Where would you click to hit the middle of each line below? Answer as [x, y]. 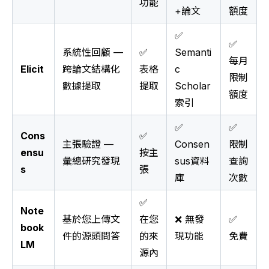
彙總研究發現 [91, 161]
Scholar [193, 86]
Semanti [193, 53]
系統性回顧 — [93, 53]
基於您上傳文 [91, 219]
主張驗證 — [88, 144]
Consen [192, 144]
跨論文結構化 [91, 69]
